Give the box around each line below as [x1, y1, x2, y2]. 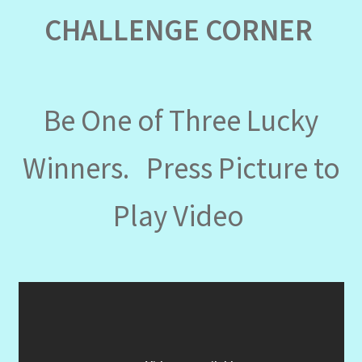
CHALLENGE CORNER [44, 11, 318, 49]
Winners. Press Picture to [22, 149, 340, 187]
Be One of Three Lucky [44, 101, 318, 139]
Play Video [112, 196, 250, 234]
